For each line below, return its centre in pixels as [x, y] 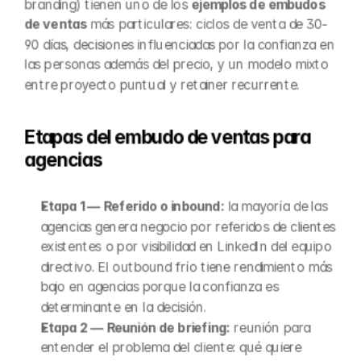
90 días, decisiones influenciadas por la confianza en [180, 44]
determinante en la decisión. [124, 307]
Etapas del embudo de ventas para [167, 138]
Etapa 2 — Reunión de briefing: [135, 327]
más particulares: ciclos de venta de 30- [207, 24]
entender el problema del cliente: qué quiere [171, 347]
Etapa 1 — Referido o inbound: [132, 206]
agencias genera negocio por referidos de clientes [188, 226]
